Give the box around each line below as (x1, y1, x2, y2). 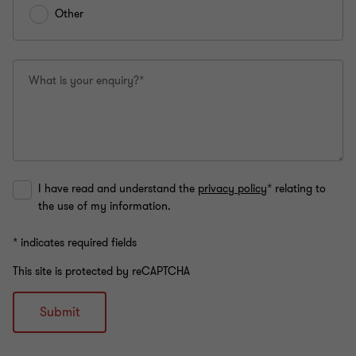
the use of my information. (38, 199, 171, 214)
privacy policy (198, 181, 267, 196)
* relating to (267, 181, 326, 196)
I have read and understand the (38, 181, 198, 196)
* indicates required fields (13, 235, 137, 250)
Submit (40, 304, 79, 321)
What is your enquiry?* (29, 73, 144, 88)
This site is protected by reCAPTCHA (13, 264, 190, 279)
